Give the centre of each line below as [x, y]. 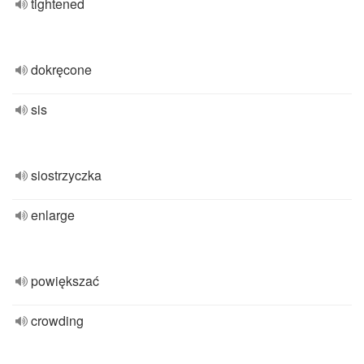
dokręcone [61, 69]
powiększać [65, 281]
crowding [57, 321]
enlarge [53, 215]
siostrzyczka [66, 175]
